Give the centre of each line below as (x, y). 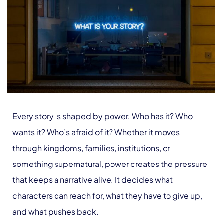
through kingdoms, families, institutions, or (91, 148)
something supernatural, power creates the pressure (110, 164)
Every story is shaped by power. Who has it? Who (103, 116)
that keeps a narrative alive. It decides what (93, 180)
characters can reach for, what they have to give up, (107, 196)
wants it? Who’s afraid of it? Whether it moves (96, 132)
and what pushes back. (55, 212)
